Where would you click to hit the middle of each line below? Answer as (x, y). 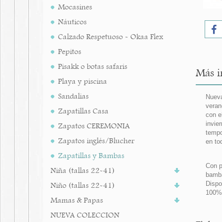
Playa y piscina (83, 81)
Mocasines (75, 7)
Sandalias (73, 96)
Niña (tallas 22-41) (83, 170)
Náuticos (72, 22)
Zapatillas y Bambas (91, 156)
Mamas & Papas (77, 200)
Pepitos (70, 52)
